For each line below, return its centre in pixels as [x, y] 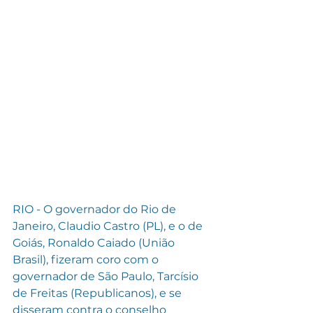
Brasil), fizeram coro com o [87, 259]
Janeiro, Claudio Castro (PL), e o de [109, 226]
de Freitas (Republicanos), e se [99, 293]
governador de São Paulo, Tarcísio [107, 276]
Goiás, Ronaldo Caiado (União [95, 242]
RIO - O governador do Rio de [96, 209]
